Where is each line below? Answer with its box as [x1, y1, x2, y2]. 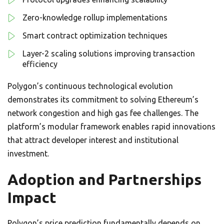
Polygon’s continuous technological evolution [7, 81, 173, 90]
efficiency [22, 59, 57, 68]
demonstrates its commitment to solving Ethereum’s [7, 95, 198, 104]
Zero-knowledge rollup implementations [22, 13, 167, 22]
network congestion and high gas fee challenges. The [7, 108, 198, 117]
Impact [7, 189, 56, 206]
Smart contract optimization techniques [22, 31, 167, 40]
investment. [7, 149, 49, 158]
